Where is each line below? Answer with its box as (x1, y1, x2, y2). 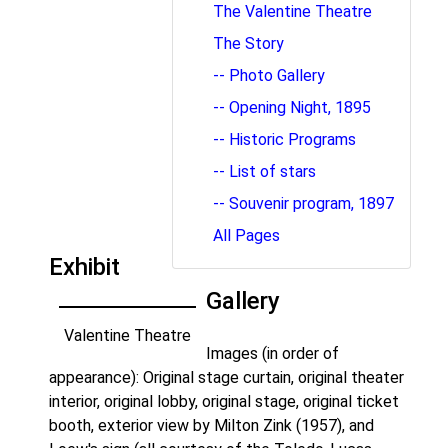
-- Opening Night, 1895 (213, 97, 371, 117)
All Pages (213, 225, 280, 245)
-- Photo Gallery (213, 65, 325, 85)
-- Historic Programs (213, 129, 356, 149)
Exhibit (49, 252, 120, 281)
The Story (213, 33, 284, 53)
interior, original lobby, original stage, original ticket (49, 391, 399, 411)
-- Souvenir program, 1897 (213, 193, 394, 213)
